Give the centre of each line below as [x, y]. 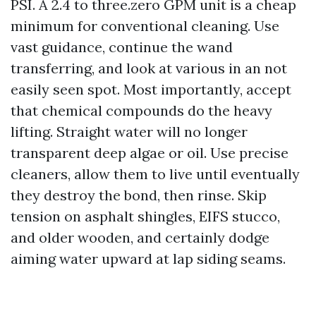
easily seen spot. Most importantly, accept [151, 89]
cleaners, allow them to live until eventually [155, 174]
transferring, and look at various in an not [149, 68]
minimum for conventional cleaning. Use [145, 26]
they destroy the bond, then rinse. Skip [139, 195]
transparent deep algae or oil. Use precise [150, 153]
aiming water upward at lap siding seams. [148, 259]
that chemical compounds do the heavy [141, 110]
